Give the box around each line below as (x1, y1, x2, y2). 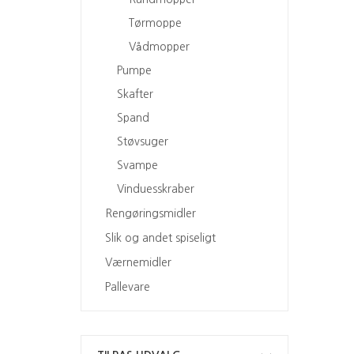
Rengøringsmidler (105, 207, 196, 219)
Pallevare (105, 281, 150, 293)
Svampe (117, 159, 158, 171)
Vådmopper (129, 40, 190, 52)
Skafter (117, 88, 153, 100)
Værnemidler (105, 257, 171, 269)
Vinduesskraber (117, 183, 194, 194)
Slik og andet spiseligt (105, 232, 216, 243)
